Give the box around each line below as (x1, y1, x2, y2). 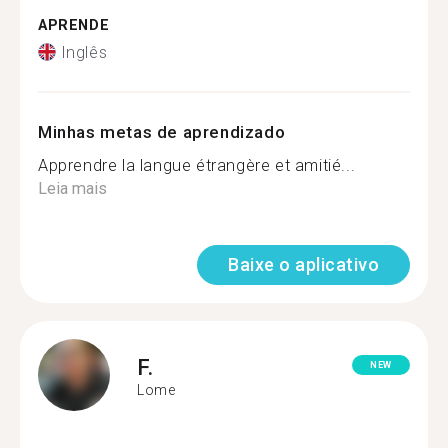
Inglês (60, 42, 108, 62)
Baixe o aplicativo (228, 253, 379, 275)
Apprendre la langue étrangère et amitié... (38, 155, 356, 175)
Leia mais (38, 178, 107, 198)
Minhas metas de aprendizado (38, 121, 286, 142)
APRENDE (38, 17, 110, 34)
